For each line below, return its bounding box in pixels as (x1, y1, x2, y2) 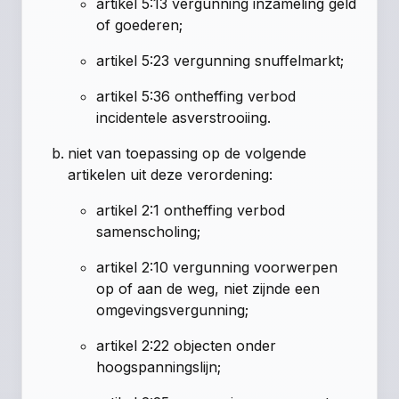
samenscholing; (96, 222, 201, 240)
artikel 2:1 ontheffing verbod (96, 200, 286, 219)
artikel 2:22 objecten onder (96, 336, 277, 354)
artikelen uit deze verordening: (68, 165, 273, 183)
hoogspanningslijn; (96, 357, 222, 376)
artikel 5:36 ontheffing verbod (96, 86, 297, 105)
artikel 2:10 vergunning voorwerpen (96, 257, 338, 276)
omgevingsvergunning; (96, 300, 249, 319)
